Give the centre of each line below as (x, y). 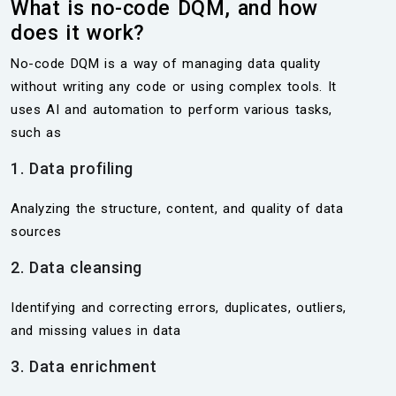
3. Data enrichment (84, 366)
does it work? (78, 33)
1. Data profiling (72, 168)
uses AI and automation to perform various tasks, (171, 110)
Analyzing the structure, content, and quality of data (177, 209)
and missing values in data (95, 331)
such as (36, 133)
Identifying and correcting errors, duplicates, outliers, (179, 308)
